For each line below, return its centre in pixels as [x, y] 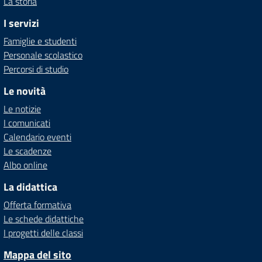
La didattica [30, 187]
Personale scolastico [43, 55]
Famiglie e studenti [40, 41]
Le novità [25, 91]
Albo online [25, 165]
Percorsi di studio [36, 69]
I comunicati [27, 123]
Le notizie [22, 109]
